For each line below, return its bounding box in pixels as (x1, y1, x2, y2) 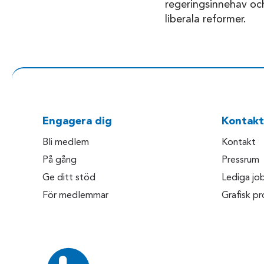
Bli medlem (42, 138, 89, 148)
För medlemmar (42, 191, 108, 201)
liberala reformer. (164, 14, 246, 25)
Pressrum (222, 156, 259, 166)
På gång (42, 156, 77, 166)
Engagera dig (42, 116, 112, 127)
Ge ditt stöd (42, 173, 95, 183)
